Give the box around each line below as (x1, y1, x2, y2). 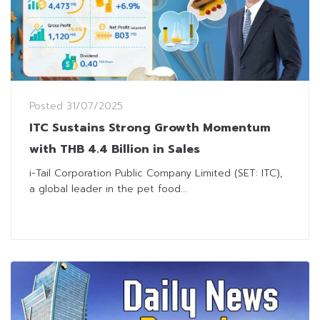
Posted (29, 99, 66, 114)
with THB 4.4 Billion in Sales (29, 141, 200, 159)
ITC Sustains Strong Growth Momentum (29, 119, 271, 137)
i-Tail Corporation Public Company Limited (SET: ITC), (29, 166, 283, 181)
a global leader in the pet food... (29, 181, 187, 197)
